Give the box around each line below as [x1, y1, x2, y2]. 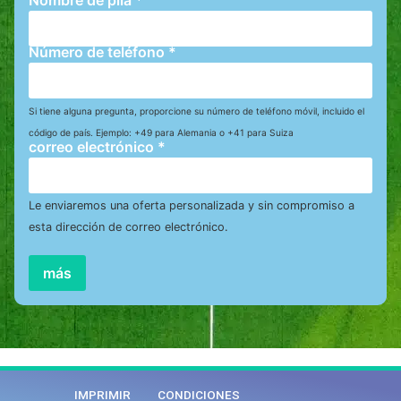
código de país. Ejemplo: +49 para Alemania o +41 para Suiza [29, 127, 294, 139]
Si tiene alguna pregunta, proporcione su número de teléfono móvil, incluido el [29, 106, 364, 117]
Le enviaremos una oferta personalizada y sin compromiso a [29, 199, 354, 213]
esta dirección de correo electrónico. [29, 220, 228, 235]
